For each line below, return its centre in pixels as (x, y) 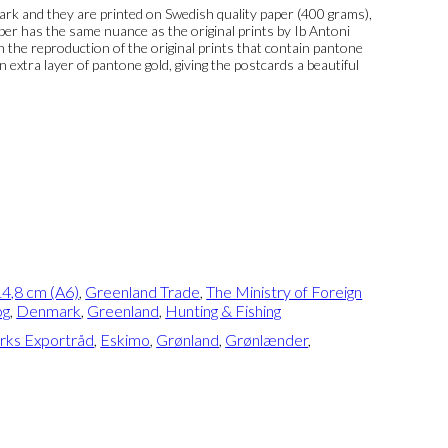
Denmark (49, 311)
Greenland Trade (143, 292)
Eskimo (125, 340)
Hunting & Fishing (223, 311)
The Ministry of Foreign (284, 292)
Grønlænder (267, 340)
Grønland (188, 340)
